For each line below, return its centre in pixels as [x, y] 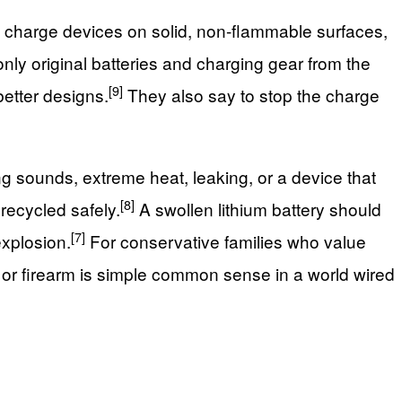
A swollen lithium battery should [258, 209]
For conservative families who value [226, 241]
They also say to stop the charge [251, 95]
